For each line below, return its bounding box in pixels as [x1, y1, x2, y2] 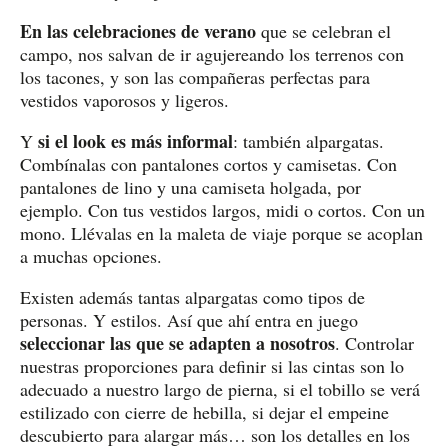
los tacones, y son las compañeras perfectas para [20, 64, 370, 89]
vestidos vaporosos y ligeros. [20, 87, 235, 112]
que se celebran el [256, 18, 391, 43]
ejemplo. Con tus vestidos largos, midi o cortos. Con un [20, 197, 425, 222]
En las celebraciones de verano [20, 17, 256, 44]
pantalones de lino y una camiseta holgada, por [20, 174, 361, 199]
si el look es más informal [38, 127, 233, 154]
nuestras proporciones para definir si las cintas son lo [20, 353, 404, 378]
